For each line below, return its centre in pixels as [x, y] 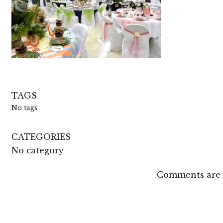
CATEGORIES [41, 137]
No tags [24, 108]
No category [37, 151]
